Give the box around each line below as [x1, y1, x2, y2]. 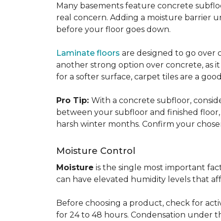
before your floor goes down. [56, 25, 175, 34]
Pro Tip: [56, 96, 91, 105]
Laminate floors [56, 48, 120, 58]
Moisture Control [56, 146, 135, 156]
